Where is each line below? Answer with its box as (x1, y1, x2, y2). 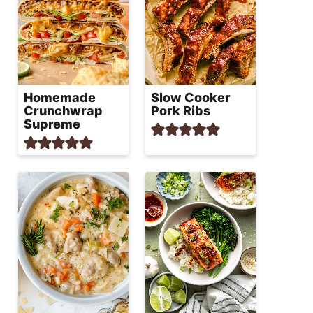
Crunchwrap (24, 103, 103, 118)
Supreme (24, 116, 80, 131)
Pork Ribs (151, 103, 210, 118)
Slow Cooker (151, 89, 231, 105)
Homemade (24, 89, 96, 105)
